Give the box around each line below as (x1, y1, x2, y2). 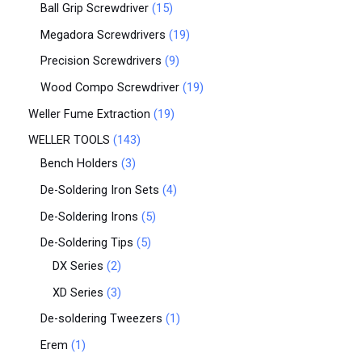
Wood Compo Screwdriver (40, 79, 179, 95)
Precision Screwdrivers (40, 53, 162, 69)
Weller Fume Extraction (28, 106, 150, 121)
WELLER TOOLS (28, 133, 110, 148)
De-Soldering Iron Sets (40, 182, 159, 197)
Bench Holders (40, 156, 118, 171)
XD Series (53, 284, 103, 300)
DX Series (53, 259, 103, 274)
